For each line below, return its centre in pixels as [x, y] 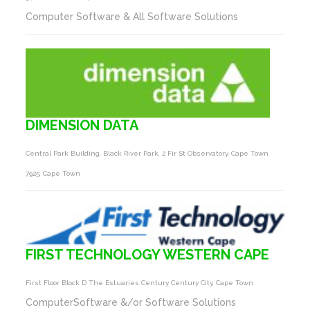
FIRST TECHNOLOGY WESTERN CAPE [148, 254]
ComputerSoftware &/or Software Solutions [131, 302]
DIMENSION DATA [82, 125]
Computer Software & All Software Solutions [132, 16]
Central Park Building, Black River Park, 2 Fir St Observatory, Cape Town [147, 153]
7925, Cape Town [53, 173]
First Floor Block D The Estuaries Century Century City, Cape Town [140, 282]
